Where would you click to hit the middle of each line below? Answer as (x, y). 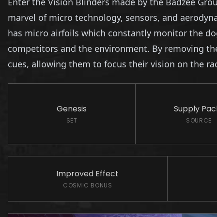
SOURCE (199, 120)
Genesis (72, 108)
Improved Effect (88, 173)
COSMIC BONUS (88, 185)
